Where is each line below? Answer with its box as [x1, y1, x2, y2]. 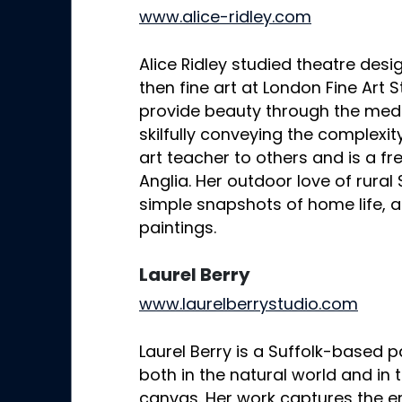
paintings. [139, 222, 216, 238]
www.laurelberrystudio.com [139, 298, 358, 314]
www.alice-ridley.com [139, 11, 311, 27]
